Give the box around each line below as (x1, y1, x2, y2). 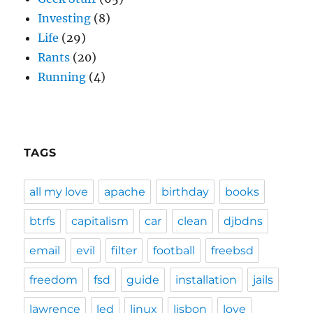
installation (175, 273, 238, 286)
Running (38, 70, 87, 84)
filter (111, 244, 138, 257)
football (153, 244, 196, 257)
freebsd (211, 244, 254, 257)
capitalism (71, 214, 129, 228)
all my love (29, 185, 89, 198)
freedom (29, 273, 78, 286)
